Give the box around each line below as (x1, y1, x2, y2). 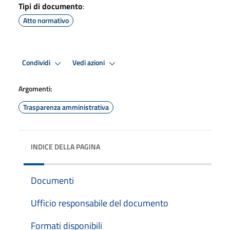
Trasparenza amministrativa (23, 101, 109, 112)
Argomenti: (18, 83, 52, 94)
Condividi (22, 57, 52, 69)
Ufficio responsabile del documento (31, 196, 168, 210)
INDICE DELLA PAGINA (31, 141, 100, 152)
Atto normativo (23, 14, 69, 26)
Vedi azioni (72, 57, 106, 69)
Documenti (31, 173, 74, 187)
